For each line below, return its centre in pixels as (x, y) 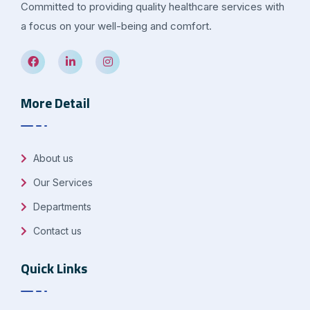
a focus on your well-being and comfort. (116, 26)
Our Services (62, 183)
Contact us (56, 231)
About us (52, 158)
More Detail (55, 103)
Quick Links (54, 268)
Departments (61, 207)
